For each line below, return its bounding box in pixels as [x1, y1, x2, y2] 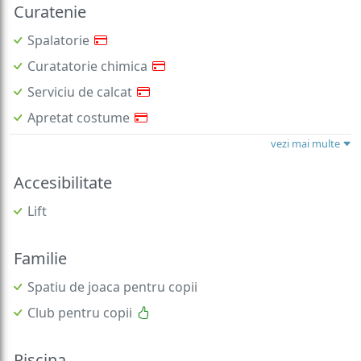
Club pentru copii [27, 281, 132, 300]
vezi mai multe [271, 114, 342, 129]
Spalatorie [27, 9, 89, 27]
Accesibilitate [14, 149, 112, 172]
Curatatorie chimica [27, 35, 147, 53]
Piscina [14, 326, 66, 349]
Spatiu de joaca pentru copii [27, 255, 197, 274]
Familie [14, 225, 67, 247]
